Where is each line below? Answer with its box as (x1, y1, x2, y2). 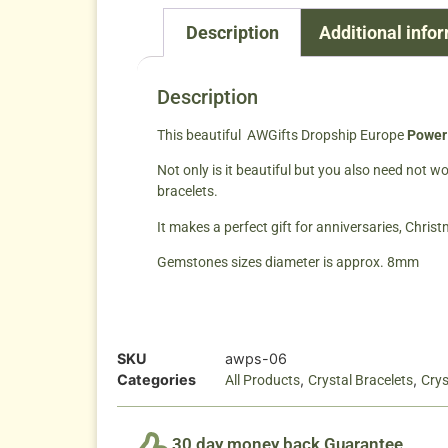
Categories (117, 370, 196, 388)
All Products (225, 371, 300, 388)
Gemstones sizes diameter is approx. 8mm (157, 254, 422, 271)
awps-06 (225, 349, 287, 367)
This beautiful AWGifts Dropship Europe (157, 127, 407, 144)
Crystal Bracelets (308, 371, 413, 388)
